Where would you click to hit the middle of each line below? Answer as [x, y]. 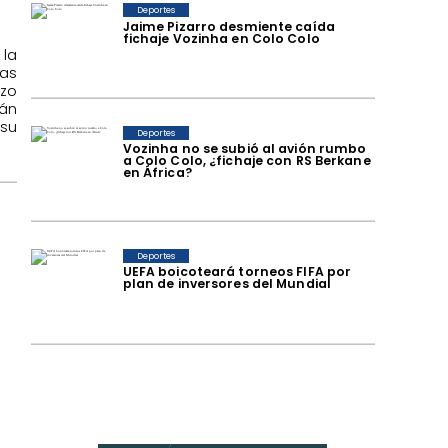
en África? [157, 173]
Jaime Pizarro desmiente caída [228, 26]
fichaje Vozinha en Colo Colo [221, 38]
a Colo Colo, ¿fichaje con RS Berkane [246, 161]
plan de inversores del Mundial [227, 284]
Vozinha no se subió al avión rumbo [244, 149]
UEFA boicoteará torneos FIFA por [237, 272]
